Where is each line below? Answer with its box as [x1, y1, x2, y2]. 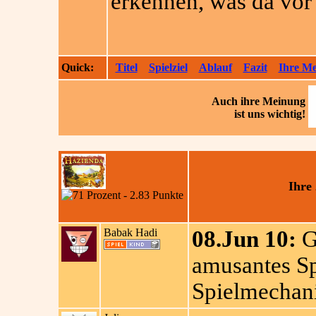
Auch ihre [211, 95, 262, 107]
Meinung [262, 95, 305, 107]
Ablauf [198, 61, 232, 73]
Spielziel [148, 61, 188, 73]
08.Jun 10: [191, 226, 296, 252]
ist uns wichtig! [233, 108, 305, 120]
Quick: [61, 61, 94, 73]
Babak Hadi [103, 226, 157, 238]
